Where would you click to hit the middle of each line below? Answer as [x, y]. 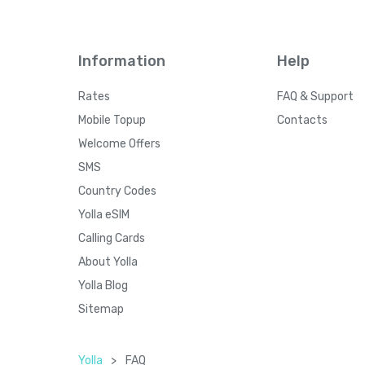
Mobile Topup [112, 120]
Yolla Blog [103, 286]
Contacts [302, 120]
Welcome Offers [119, 144]
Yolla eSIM [104, 215]
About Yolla [108, 262]
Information [122, 61]
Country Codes [117, 191]
